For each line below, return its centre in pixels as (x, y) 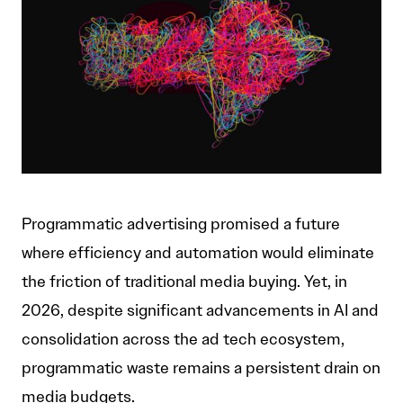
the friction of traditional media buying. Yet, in (184, 282)
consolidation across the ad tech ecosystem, (183, 340)
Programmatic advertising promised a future (181, 224)
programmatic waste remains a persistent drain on (201, 368)
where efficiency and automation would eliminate (198, 253)
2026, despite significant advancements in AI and (200, 311)
